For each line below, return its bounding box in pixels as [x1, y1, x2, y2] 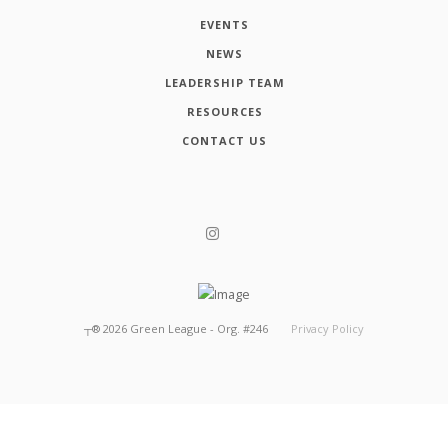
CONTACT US [182, 132, 267, 148]
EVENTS [200, 16, 249, 32]
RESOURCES [186, 103, 263, 119]
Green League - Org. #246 [129, 321, 268, 337]
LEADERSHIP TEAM [164, 74, 285, 90]
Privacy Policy [291, 321, 365, 337]
